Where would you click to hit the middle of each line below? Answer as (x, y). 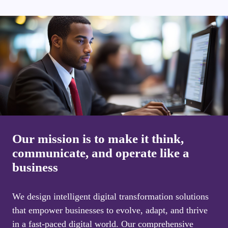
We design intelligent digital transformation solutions (110, 197)
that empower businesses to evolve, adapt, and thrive (110, 210)
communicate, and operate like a (101, 153)
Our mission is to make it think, (98, 139)
